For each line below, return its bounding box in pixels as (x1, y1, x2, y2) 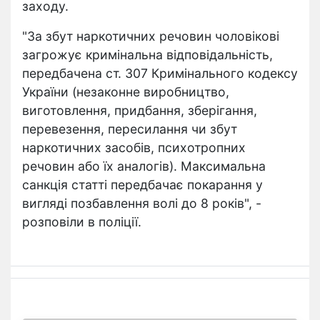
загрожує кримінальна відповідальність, (22, 47, 273, 62)
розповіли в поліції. (22, 214, 141, 229)
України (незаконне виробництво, (22, 84, 229, 99)
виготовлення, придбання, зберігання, (22, 103, 257, 118)
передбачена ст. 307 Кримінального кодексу (22, 66, 298, 81)
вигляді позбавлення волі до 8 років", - (22, 196, 261, 211)
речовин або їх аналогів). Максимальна (22, 159, 266, 174)
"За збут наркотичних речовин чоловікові (22, 29, 279, 44)
